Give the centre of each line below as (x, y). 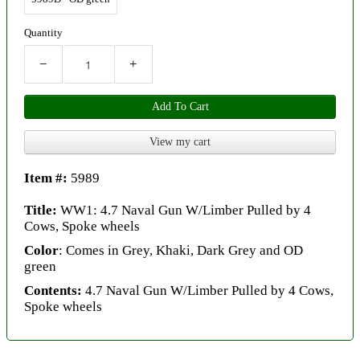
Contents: (55, 290)
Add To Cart (180, 106)
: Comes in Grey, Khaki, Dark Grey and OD (181, 250)
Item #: (47, 178)
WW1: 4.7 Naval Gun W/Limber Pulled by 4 (186, 210)
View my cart (180, 141)
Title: (42, 210)
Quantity (43, 33)
